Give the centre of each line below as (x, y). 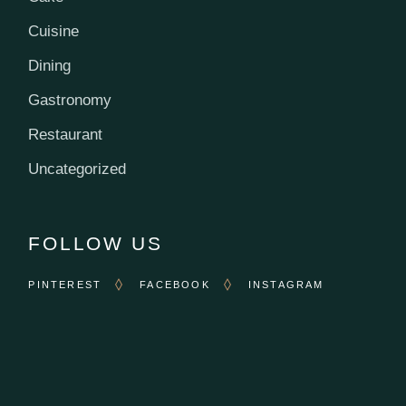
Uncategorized (77, 169)
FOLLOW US (96, 244)
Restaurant (66, 135)
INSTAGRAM (286, 285)
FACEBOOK (175, 285)
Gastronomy (70, 101)
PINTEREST (65, 285)
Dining (50, 66)
